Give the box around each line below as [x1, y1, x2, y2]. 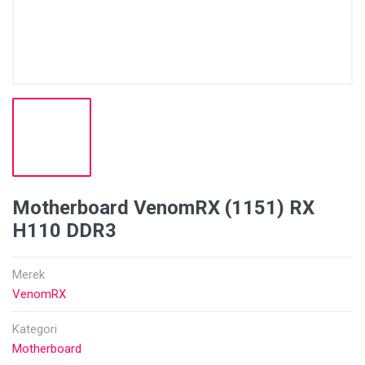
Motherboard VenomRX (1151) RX [12, 196, 314, 219]
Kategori [12, 322, 57, 336]
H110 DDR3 [12, 219, 117, 242]
